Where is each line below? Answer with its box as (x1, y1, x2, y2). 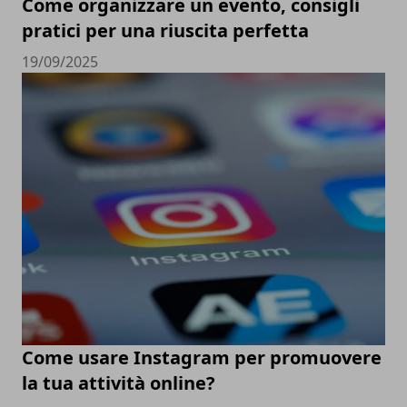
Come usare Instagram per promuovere (22, 344, 382, 370)
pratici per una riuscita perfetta (22, 17, 309, 43)
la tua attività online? (22, 370, 215, 395)
